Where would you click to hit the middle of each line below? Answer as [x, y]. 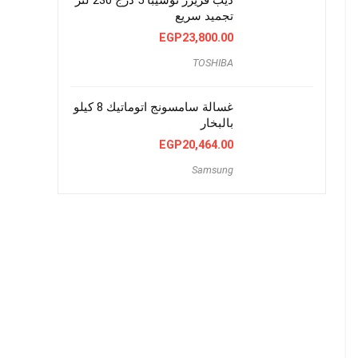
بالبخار [217, 123]
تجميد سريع [204, 16]
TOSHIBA [213, 62]
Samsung [213, 169]
